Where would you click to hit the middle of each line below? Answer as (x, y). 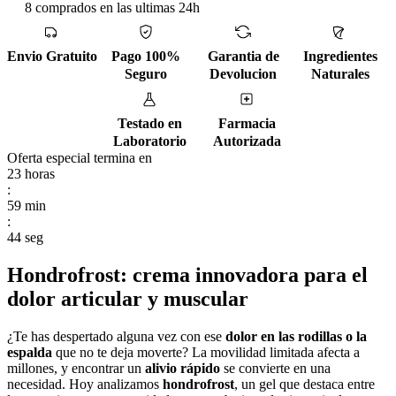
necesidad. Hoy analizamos (85, 384)
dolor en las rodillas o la (296, 336)
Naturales (340, 73)
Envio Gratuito (52, 56)
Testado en (149, 123)
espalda (30, 352)
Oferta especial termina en (80, 157)
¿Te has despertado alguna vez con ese (116, 336)
